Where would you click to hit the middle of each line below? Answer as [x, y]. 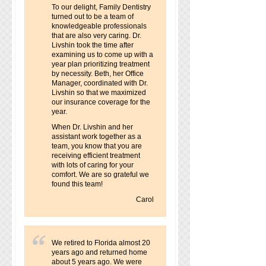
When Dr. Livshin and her [92, 127]
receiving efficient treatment [96, 156]
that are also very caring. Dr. [96, 36]
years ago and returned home [99, 252]
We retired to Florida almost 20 [101, 243]
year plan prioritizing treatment [101, 64]
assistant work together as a [96, 137]
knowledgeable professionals [99, 26]
